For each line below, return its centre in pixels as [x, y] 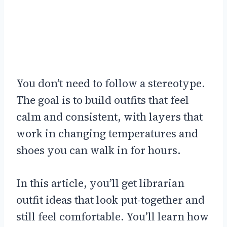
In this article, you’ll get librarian [100, 183]
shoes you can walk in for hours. [99, 150]
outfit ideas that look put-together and [110, 200]
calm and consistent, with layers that [109, 117]
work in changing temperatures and [107, 133]
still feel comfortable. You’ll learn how [112, 216]
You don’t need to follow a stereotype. [111, 83]
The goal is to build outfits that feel [103, 100]
